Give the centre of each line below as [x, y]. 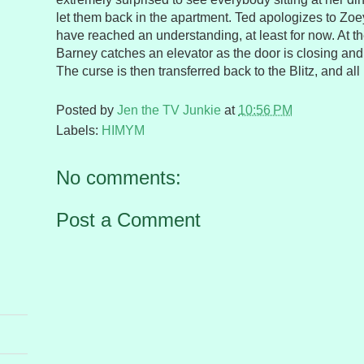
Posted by [87, 110]
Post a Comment [128, 220]
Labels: [79, 131]
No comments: [119, 178]
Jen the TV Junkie [169, 110]
